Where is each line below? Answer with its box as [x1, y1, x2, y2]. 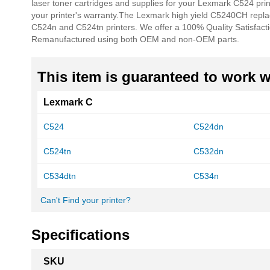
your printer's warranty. [31, 10, 119, 20]
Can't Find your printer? [40, 195, 131, 205]
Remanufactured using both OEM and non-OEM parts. [31, 34, 239, 44]
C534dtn [43, 171, 76, 181]
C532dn [193, 146, 224, 156]
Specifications [31, 227, 130, 243]
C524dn [193, 122, 224, 131]
